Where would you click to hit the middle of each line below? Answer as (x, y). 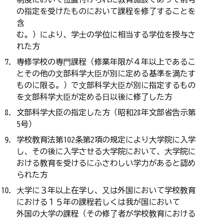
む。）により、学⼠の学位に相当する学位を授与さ (106, 34)
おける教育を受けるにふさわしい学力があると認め (106, 163)
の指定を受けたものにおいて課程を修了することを (106, 11)
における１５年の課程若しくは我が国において (98, 202)
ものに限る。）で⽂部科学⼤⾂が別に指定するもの (106, 85)
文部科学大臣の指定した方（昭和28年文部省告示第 (106, 112)
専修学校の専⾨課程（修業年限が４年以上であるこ (106, 62)
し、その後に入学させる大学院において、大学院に (106, 151)
